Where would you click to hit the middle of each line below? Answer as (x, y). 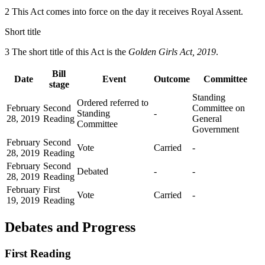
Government (216, 129)
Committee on (219, 108)
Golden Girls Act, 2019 (172, 51)
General (207, 118)
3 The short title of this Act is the (67, 51)
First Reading (38, 253)
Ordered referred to (113, 102)
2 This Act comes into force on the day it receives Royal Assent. (124, 11)
